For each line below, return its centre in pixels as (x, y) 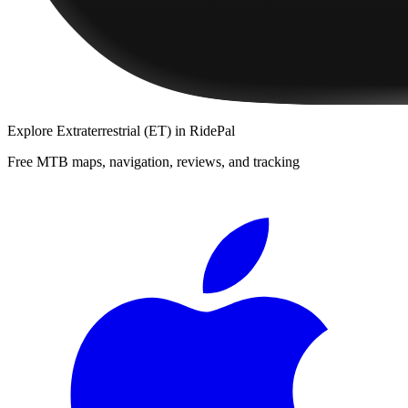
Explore (32, 130)
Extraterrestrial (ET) (114, 130)
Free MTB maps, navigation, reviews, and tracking (153, 161)
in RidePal (203, 130)
